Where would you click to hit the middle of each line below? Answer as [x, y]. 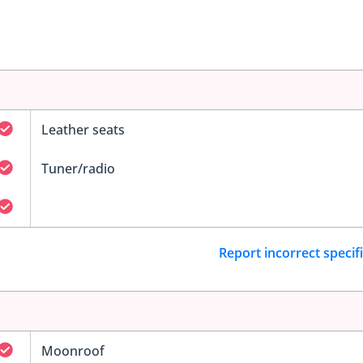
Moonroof [73, 350]
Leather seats [83, 130]
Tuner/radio [78, 169]
